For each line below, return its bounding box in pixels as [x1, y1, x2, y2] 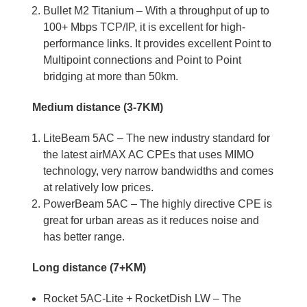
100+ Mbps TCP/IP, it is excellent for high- [42, 21, 245, 33]
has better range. [42, 230, 125, 243]
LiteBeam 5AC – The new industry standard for [42, 132, 270, 144]
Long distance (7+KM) [32, 261, 146, 273]
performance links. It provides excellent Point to [42, 37, 271, 49]
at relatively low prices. [42, 181, 153, 193]
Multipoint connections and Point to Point [42, 53, 241, 66]
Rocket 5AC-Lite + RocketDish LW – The [42, 292, 241, 304]
